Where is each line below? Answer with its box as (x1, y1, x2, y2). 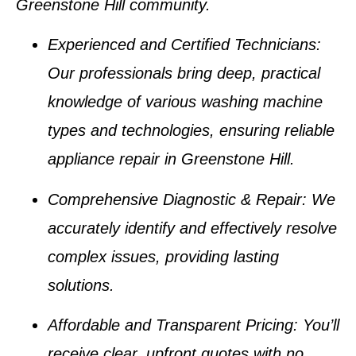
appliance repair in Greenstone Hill (48, 150, 290, 168)
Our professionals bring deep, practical (48, 64, 320, 83)
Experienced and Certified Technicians (48, 36, 316, 54)
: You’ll (293, 316, 339, 335)
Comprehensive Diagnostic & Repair (48, 190, 302, 208)
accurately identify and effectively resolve (48, 219, 337, 237)
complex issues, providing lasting (48, 247, 279, 265)
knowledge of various (48, 93, 201, 111)
